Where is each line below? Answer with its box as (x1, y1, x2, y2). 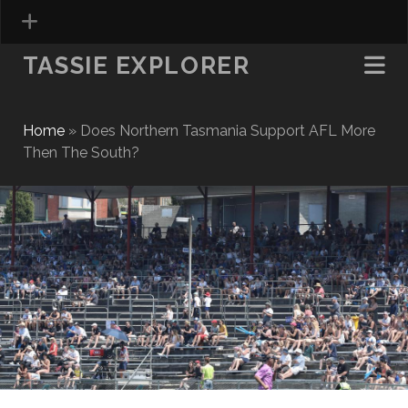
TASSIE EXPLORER (22, 52, 250, 79)
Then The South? (22, 144, 139, 161)
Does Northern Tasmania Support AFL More (79, 122, 375, 139)
